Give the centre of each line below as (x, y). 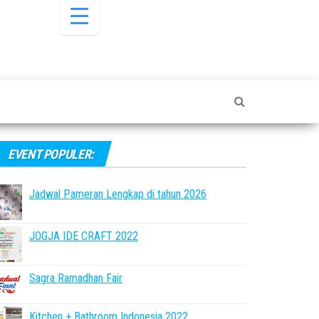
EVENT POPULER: (51, 154)
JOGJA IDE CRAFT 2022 (84, 236)
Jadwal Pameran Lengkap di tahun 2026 (118, 194)
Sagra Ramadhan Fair (76, 278)
